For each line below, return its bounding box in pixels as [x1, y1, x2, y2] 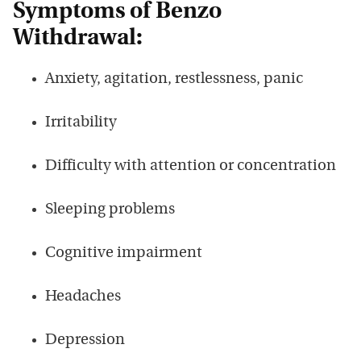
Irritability [45, 115, 117, 131]
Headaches [45, 289, 121, 305]
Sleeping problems [45, 202, 175, 218]
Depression [45, 333, 125, 349]
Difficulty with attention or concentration [45, 159, 336, 175]
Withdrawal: [13, 27, 143, 51]
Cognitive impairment [45, 246, 202, 262]
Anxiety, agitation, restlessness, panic [45, 72, 303, 88]
